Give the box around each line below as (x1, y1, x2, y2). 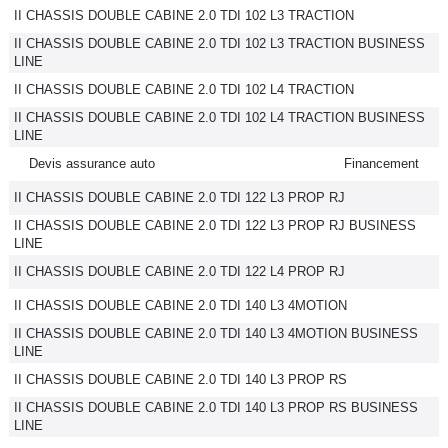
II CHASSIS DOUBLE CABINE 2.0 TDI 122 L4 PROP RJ (14, 264, 345, 279)
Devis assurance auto (29, 156, 155, 171)
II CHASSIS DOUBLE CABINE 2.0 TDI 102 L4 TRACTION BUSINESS (14, 110, 425, 125)
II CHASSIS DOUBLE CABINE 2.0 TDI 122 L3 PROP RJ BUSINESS (14, 218, 416, 233)
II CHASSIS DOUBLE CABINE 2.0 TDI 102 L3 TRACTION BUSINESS (14, 36, 425, 51)
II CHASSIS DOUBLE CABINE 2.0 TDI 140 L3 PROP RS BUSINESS (14, 400, 418, 415)
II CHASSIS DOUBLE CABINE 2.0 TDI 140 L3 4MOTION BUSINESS (14, 326, 418, 341)
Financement (344, 156, 419, 171)
